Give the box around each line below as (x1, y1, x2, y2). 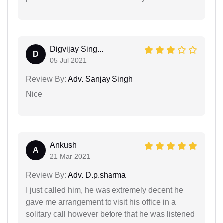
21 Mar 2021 (50, 152, 90, 161)
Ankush (50, 141, 77, 150)
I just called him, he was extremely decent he (26, 186, 183, 195)
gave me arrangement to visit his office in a (26, 198, 176, 207)
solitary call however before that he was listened (26, 210, 195, 219)
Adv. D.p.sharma (66, 171, 126, 180)
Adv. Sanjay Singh (66, 75, 133, 84)
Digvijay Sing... (50, 45, 103, 54)
